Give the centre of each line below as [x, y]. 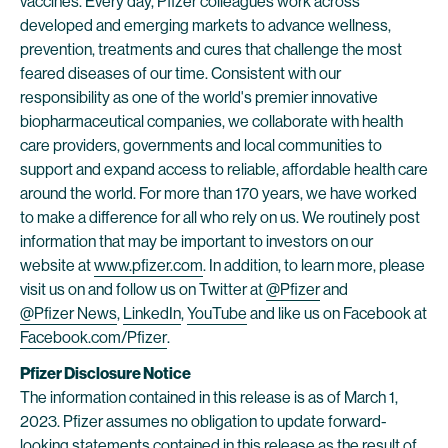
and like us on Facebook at [337, 313]
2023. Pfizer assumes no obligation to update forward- [203, 421]
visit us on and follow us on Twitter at [143, 289]
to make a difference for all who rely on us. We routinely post [220, 217]
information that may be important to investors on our [196, 241]
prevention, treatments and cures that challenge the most [211, 49]
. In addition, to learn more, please [314, 265]
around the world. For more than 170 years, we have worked [218, 193]
